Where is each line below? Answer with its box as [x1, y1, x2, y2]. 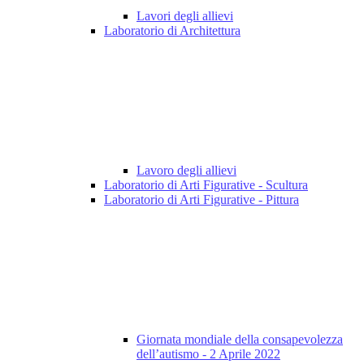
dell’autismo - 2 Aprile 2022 [136, 347, 280, 362]
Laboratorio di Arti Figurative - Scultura [104, 178, 308, 193]
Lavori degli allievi [136, 9, 233, 24]
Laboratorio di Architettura [104, 24, 240, 38]
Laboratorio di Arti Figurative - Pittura [104, 193, 299, 207]
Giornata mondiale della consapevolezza [136, 332, 343, 347]
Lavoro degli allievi [136, 163, 236, 178]
